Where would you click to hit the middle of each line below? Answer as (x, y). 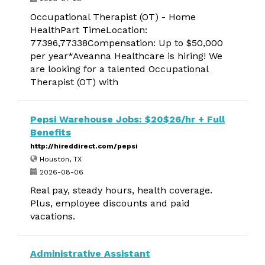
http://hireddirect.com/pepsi (84, 146)
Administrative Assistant (90, 253)
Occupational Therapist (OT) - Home (113, 17)
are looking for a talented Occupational (119, 69)
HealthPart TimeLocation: (89, 30)
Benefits (51, 132)
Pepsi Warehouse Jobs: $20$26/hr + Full (127, 119)
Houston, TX (59, 159)
